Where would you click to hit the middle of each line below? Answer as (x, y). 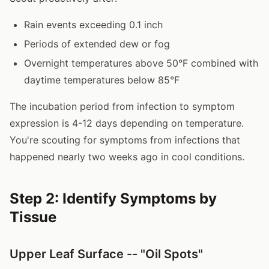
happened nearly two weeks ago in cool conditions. (127, 156)
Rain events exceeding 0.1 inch (93, 24)
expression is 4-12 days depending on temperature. (127, 123)
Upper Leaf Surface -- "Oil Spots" (106, 254)
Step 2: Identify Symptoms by (113, 198)
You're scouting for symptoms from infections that (125, 140)
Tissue (33, 217)
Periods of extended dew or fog (97, 44)
